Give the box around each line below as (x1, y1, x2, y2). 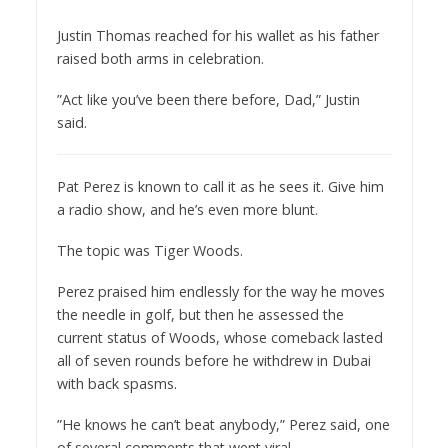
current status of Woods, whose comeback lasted (56, 328, 383, 348)
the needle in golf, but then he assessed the (56, 305, 344, 325)
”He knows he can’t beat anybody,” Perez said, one (56, 415, 390, 435)
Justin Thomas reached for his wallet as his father (56, 26, 379, 46)
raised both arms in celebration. (56, 49, 264, 69)
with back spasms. (56, 374, 177, 394)
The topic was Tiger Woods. (56, 241, 243, 261)
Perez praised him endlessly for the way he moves (56, 282, 385, 302)
